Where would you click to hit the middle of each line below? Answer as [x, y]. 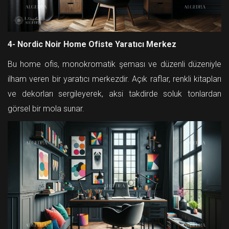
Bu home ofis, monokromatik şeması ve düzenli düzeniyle [114, 64]
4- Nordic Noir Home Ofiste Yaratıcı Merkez [92, 44]
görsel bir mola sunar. [46, 109]
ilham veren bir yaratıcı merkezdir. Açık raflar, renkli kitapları [114, 79]
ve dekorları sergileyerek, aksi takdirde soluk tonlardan [114, 94]
